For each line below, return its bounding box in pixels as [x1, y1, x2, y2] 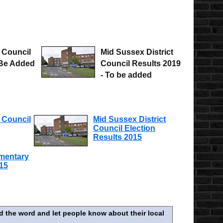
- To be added [101, 71, 152, 79]
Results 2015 [93, 133, 142, 141]
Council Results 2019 [101, 59, 181, 68]
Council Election [93, 124, 155, 132]
